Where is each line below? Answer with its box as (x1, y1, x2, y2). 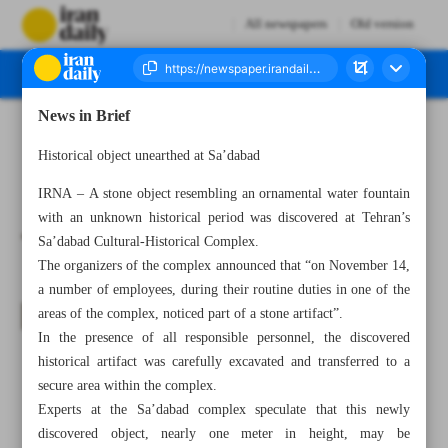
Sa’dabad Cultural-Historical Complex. (38, 230, 260, 254)
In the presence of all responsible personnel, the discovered (38, 326, 410, 350)
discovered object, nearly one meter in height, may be (38, 422, 410, 446)
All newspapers (244, 14, 327, 35)
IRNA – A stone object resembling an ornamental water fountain (38, 182, 410, 206)
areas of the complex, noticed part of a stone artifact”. (38, 302, 344, 326)
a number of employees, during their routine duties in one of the (38, 278, 410, 302)
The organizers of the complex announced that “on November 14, (38, 254, 410, 278)
